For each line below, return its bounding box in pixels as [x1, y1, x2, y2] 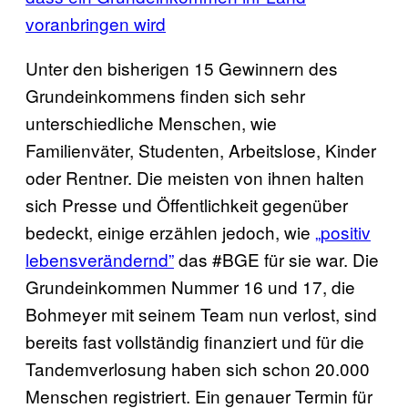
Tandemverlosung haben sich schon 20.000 [25, 355, 370, 381]
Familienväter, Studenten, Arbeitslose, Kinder [25, 137, 376, 162]
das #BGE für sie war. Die [174, 246, 379, 271]
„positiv [315, 219, 371, 244]
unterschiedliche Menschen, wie [25, 109, 277, 135]
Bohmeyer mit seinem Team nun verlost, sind [25, 301, 377, 326]
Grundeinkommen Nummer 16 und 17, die [25, 273, 355, 299]
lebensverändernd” [25, 246, 174, 271]
